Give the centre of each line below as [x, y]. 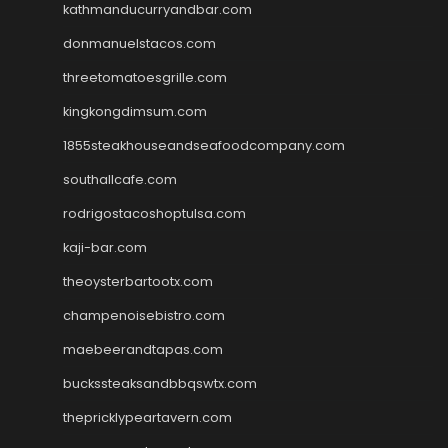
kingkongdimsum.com [135, 111]
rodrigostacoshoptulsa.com [154, 213]
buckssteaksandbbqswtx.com [160, 383]
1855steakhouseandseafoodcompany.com [204, 145]
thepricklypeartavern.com [147, 417]
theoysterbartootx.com [138, 281]
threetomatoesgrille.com [145, 77]
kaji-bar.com [105, 247]
